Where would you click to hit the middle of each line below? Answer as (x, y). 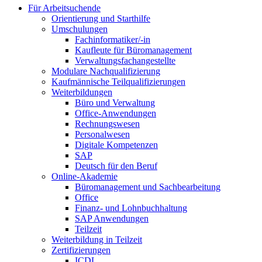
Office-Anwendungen (116, 113)
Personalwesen (102, 134)
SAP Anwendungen (112, 218)
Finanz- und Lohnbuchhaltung (131, 208)
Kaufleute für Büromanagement (133, 50)
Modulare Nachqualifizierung (106, 71)
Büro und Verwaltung (115, 103)
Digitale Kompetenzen (116, 145)
